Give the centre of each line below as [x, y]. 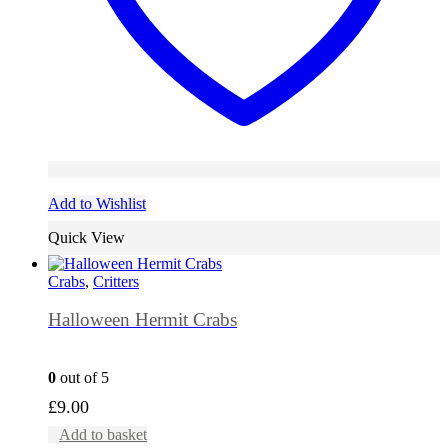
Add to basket [103, 435]
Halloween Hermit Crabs [142, 320]
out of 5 [82, 378]
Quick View [86, 237]
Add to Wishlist [97, 203]
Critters [116, 281]
